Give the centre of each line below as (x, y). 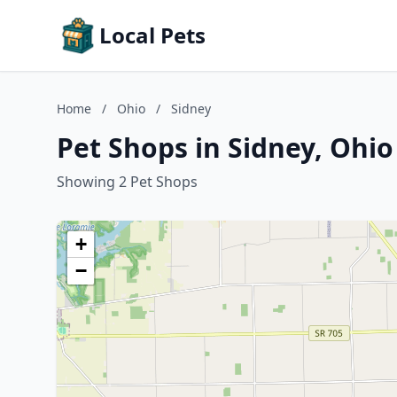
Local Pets (152, 35)
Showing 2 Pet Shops (127, 182)
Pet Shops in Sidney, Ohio (225, 148)
